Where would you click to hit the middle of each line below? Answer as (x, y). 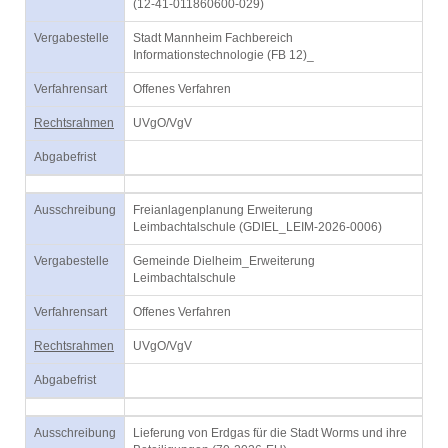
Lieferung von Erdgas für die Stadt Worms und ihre (270, 433)
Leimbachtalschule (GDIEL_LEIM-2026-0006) (257, 227)
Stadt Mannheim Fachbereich (213, 38)
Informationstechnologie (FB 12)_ (223, 55)
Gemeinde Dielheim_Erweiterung (224, 261)
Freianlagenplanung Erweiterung (223, 210)
